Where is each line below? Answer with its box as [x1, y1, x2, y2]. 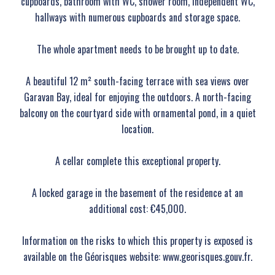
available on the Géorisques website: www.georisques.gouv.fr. [23, 249, 252, 264]
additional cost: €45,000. [89, 201, 186, 216]
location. [122, 122, 153, 136]
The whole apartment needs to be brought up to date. [36, 42, 239, 56]
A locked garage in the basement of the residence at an [32, 185, 243, 200]
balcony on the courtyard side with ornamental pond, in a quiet [19, 106, 256, 120]
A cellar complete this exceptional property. [55, 153, 220, 168]
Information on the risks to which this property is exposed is [22, 233, 253, 248]
